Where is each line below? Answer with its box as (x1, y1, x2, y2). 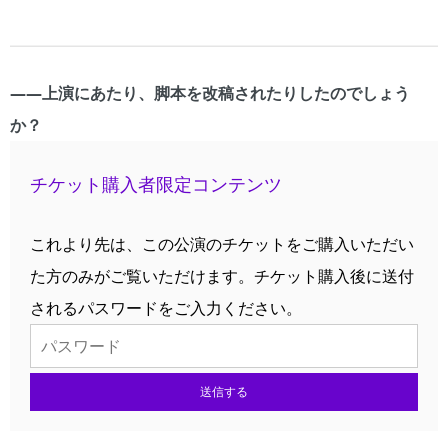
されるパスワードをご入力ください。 (30, 296, 302, 319)
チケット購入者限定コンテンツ (30, 171, 282, 196)
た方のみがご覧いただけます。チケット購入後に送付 (30, 264, 414, 287)
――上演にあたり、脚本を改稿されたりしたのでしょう (10, 81, 410, 104)
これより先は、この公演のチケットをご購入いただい (30, 232, 414, 255)
